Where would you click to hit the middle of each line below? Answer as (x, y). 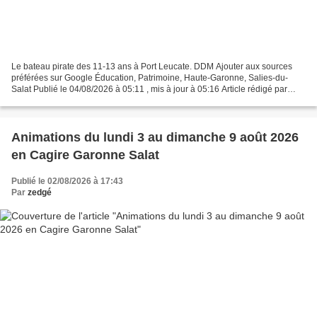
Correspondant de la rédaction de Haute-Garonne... (110, 100)
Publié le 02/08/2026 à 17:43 (67, 181)
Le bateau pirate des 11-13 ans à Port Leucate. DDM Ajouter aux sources (152, 66)
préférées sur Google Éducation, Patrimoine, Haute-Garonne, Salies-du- (150, 77)
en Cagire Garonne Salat (85, 155)
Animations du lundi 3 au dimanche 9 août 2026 (89, 137)
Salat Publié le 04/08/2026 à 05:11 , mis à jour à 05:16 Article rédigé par (149, 89)
